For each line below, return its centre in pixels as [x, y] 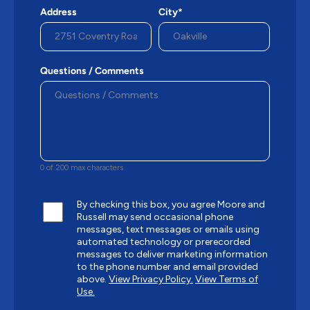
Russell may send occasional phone [155, 217]
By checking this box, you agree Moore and [171, 205]
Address [58, 12]
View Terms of [227, 280]
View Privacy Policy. [151, 280]
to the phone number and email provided [167, 267]
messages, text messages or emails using [168, 230]
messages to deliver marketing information [172, 255]
